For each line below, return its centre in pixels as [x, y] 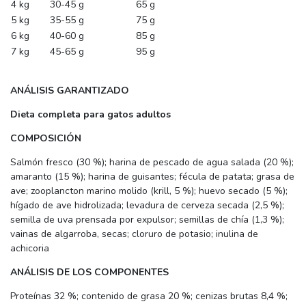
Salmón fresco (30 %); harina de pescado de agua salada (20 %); [152, 162]
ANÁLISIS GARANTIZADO [70, 90]
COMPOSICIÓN [46, 138]
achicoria [30, 248]
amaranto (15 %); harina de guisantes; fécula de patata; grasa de [152, 176]
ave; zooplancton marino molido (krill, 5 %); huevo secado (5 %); [149, 191]
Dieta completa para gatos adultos [91, 114]
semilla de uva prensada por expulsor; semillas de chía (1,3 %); [147, 219]
